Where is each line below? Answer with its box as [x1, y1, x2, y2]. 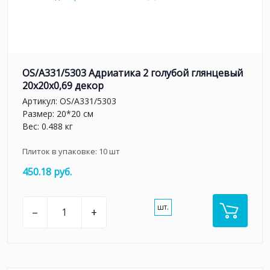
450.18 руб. [22, 165, 72, 178]
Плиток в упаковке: [22, 145, 99, 157]
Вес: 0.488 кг [22, 120, 73, 132]
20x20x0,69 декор [22, 79, 104, 93]
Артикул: [22, 95, 60, 107]
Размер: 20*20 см [22, 107, 93, 119]
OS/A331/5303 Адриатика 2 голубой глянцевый [22, 66, 243, 80]
